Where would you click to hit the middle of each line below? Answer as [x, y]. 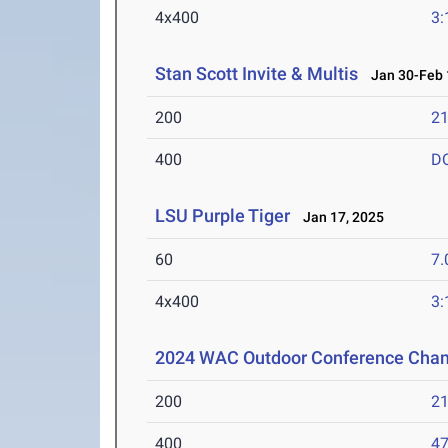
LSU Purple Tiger [223, 215]
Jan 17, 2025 [339, 217]
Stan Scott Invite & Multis [257, 73]
